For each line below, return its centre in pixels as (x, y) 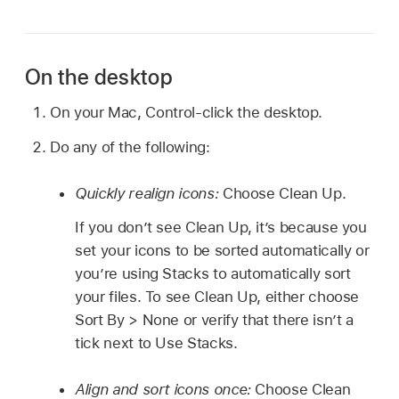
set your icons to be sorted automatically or (222, 251)
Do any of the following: (130, 147)
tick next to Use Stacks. (156, 343)
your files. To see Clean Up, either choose (217, 297)
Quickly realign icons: (147, 193)
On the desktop (99, 77)
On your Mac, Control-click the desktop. (187, 113)
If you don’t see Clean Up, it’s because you (221, 228)
